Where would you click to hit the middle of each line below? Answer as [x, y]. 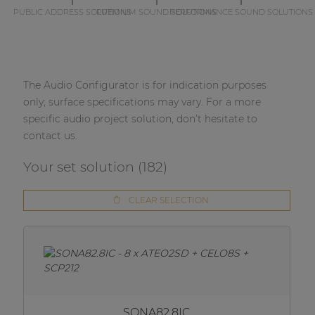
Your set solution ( [82, 167]
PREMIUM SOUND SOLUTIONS [157, 12]
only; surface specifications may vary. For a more [142, 102]
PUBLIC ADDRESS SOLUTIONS [72, 12]
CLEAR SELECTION [169, 200]
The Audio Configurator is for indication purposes [144, 85]
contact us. [50, 136]
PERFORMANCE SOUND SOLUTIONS [242, 12]
